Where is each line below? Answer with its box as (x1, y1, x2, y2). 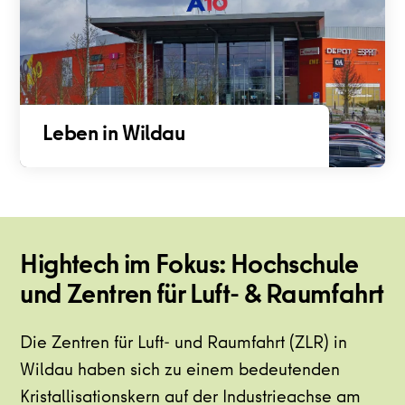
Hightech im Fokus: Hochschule (20, 253, 359, 281)
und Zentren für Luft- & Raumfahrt (20, 283, 384, 311)
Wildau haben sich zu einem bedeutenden (20, 362, 341, 381)
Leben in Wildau (42, 124, 185, 146)
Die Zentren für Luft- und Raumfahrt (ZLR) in (20, 334, 348, 353)
